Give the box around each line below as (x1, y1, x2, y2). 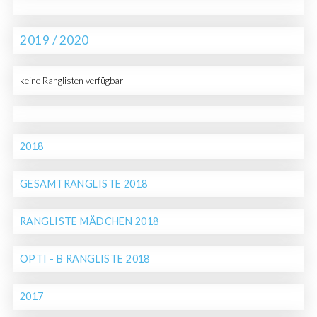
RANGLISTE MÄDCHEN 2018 (19, 214, 159, 227)
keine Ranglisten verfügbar (19, 74, 123, 86)
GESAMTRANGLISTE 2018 (19, 177, 148, 190)
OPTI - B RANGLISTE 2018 (19, 252, 150, 265)
